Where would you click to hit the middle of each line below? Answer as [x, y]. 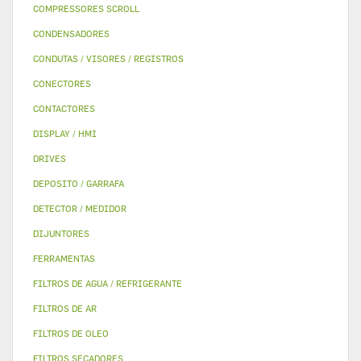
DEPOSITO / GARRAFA [79, 183]
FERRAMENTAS [64, 258]
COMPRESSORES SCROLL [86, 8]
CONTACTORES [64, 108]
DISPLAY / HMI [65, 133]
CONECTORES [62, 83]
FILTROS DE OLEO [71, 333]
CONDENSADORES [71, 33]
